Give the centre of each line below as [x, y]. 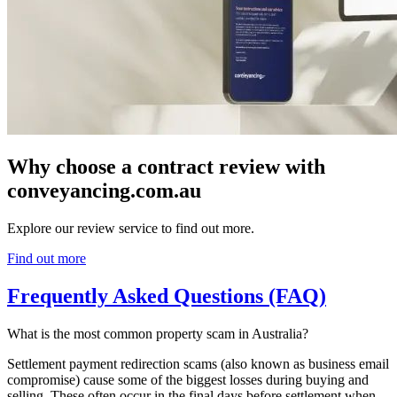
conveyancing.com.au [104, 191]
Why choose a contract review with [166, 167]
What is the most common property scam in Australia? [158, 334]
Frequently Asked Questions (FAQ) [167, 296]
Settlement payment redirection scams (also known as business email [198, 364]
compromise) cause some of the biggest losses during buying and [188, 380]
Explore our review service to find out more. [131, 229]
